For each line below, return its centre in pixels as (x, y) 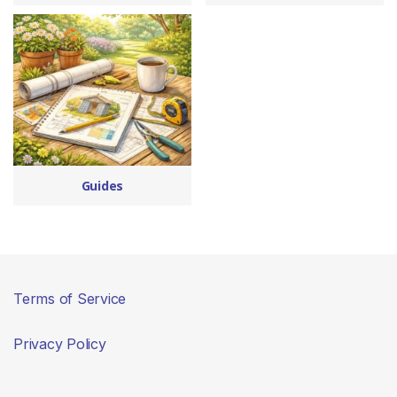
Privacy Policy (60, 343)
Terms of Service (70, 298)
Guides (102, 185)
